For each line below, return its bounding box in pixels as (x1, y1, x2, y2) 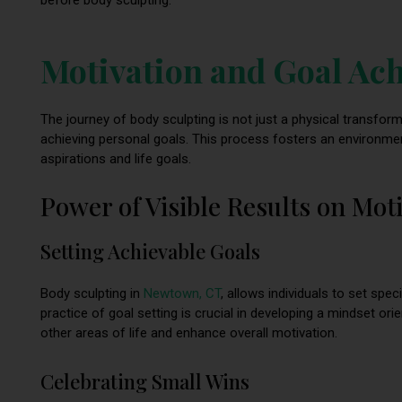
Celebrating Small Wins (40, 367, 249, 395)
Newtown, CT (144, 285, 221, 302)
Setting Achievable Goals (40, 238, 260, 266)
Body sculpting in (40, 285, 144, 302)
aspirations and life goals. (40, 150, 195, 167)
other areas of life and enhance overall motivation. (40, 325, 337, 342)
